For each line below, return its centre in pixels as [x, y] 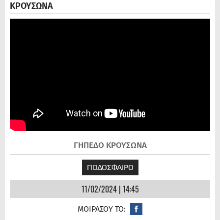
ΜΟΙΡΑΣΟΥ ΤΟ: [102, 209]
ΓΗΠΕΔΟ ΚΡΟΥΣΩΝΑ [110, 145]
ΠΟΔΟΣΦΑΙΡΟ [110, 167]
